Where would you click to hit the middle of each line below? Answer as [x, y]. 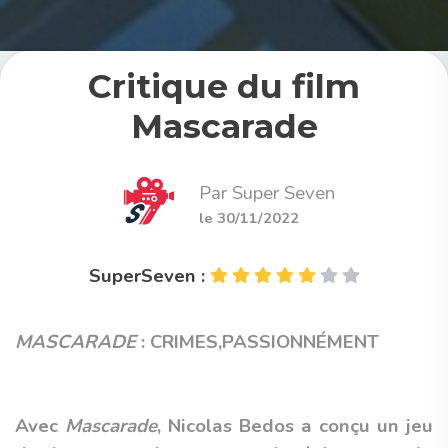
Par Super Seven [266, 193]
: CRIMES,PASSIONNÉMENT [257, 342]
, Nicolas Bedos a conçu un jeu [295, 426]
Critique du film [224, 86]
